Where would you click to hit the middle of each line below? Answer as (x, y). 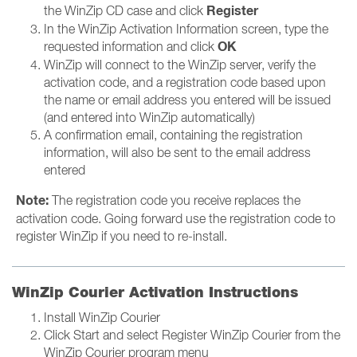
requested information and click (131, 46)
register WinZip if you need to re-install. (122, 236)
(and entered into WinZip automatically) (149, 117)
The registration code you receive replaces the (175, 200)
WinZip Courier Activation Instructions (155, 292)
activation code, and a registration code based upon (185, 82)
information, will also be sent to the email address (177, 152)
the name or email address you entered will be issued (187, 100)
